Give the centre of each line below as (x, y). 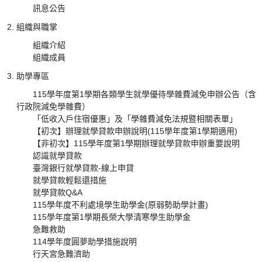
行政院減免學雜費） (54, 106)
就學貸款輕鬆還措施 (70, 180)
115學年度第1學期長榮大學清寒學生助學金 (112, 217)
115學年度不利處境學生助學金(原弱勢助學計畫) (121, 205)
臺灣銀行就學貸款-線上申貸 (84, 168)
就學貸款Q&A (58, 192)
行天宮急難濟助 (62, 254)
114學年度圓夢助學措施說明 (85, 242)
